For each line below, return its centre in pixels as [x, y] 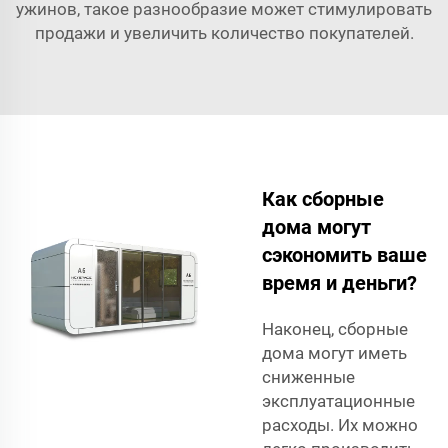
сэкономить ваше [344, 254]
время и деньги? [339, 282]
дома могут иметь [334, 352]
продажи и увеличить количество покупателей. [224, 32]
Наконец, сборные [335, 328]
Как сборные [323, 198]
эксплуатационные [338, 400]
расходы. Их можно [340, 424]
